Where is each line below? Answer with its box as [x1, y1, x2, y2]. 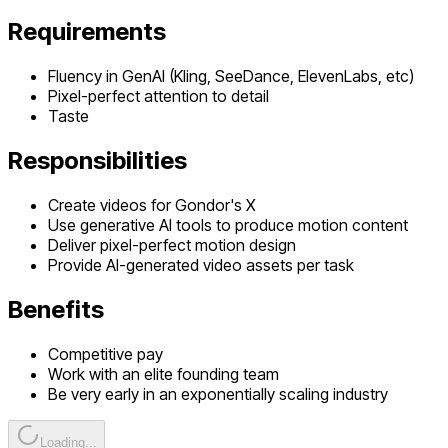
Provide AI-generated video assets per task [48, 255, 354, 276]
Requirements [8, 17, 166, 47]
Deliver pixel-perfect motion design [48, 235, 296, 256]
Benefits [8, 294, 104, 324]
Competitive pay [48, 343, 163, 364]
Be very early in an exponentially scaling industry [48, 383, 388, 404]
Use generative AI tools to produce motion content [48, 215, 408, 236]
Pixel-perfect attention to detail [48, 86, 269, 107]
